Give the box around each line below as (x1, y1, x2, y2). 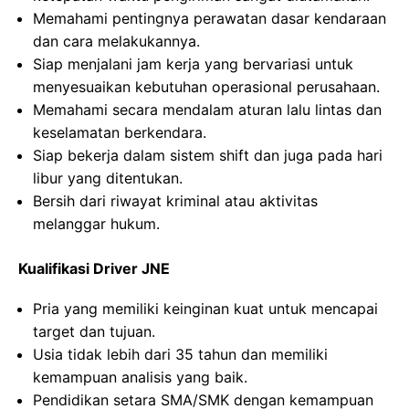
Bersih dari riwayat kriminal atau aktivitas (33, 192, 318, 210)
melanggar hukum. (33, 215, 160, 233)
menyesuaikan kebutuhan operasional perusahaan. (33, 78, 380, 96)
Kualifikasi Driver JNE (18, 259, 170, 278)
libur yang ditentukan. (33, 169, 183, 187)
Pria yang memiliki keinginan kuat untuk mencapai (33, 299, 378, 318)
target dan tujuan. (33, 322, 155, 341)
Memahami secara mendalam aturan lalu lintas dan (33, 100, 382, 119)
